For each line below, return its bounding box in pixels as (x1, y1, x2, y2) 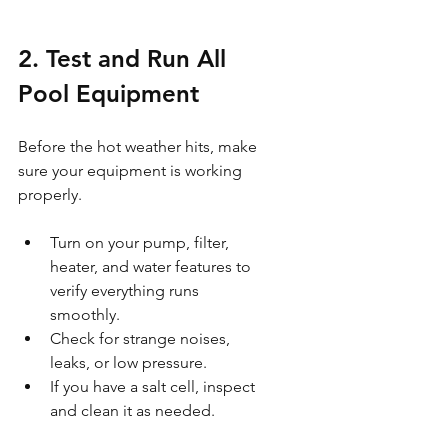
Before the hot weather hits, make (18, 136, 261, 156)
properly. (18, 184, 82, 204)
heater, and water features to (50, 256, 255, 276)
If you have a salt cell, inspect (50, 376, 259, 396)
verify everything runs (50, 280, 203, 300)
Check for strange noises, (50, 328, 234, 348)
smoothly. (50, 304, 120, 324)
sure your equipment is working (18, 160, 246, 180)
